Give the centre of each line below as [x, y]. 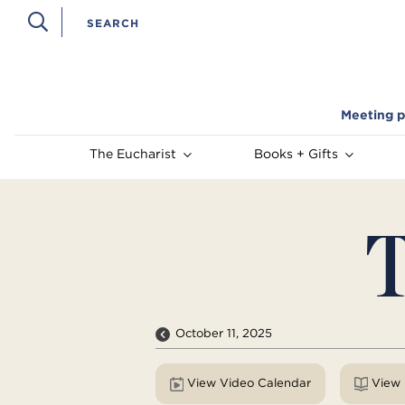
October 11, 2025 [224, 334]
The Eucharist [133, 154]
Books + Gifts [296, 154]
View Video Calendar [284, 383]
